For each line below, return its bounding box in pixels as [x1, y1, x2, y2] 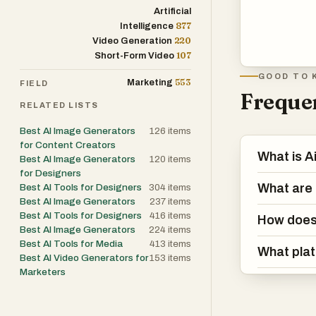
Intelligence [119, 21, 174, 31]
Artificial [154, 6, 191, 16]
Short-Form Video [94, 51, 174, 61]
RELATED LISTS [20, 101, 99, 109]
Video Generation [92, 36, 172, 46]
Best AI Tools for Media [20, 238, 123, 249]
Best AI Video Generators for [20, 253, 149, 263]
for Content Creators [20, 140, 116, 150]
